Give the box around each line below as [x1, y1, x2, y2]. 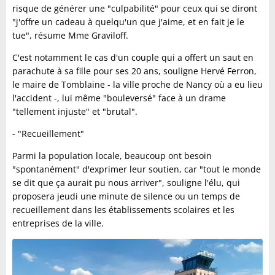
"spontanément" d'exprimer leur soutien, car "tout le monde [12, 163, 261, 176]
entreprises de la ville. [12, 217, 104, 230]
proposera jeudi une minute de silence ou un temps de [12, 190, 240, 203]
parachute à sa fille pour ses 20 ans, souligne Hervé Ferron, [12, 65, 257, 77]
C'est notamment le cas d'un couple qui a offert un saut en [12, 52, 254, 64]
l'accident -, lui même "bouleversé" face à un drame [12, 92, 226, 104]
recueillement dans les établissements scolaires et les [12, 204, 234, 216]
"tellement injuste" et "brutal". [12, 106, 137, 118]
